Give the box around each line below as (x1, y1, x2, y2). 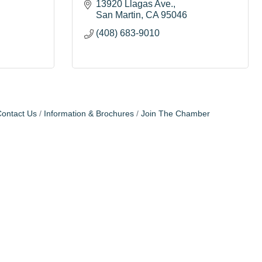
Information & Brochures (43, 109, 134, 118)
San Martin (96, 10, 141, 20)
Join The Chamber (140, 109, 210, 118)
